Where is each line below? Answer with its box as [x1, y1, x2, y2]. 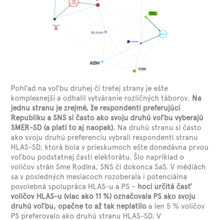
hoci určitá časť [137, 182, 192, 191]
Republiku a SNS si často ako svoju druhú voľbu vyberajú [11, 113, 204, 122]
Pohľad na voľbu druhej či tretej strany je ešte [11, 84, 168, 93]
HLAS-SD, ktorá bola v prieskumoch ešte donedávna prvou [11, 143, 209, 152]
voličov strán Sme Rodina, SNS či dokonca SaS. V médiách [11, 163, 206, 171]
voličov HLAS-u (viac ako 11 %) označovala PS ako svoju [11, 192, 196, 201]
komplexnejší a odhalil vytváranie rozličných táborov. [11, 94, 192, 103]
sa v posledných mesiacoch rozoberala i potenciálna [11, 172, 188, 181]
